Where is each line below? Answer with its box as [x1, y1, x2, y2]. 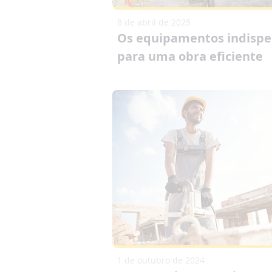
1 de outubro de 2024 [117, 254, 205, 266]
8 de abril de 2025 [117, 16, 191, 29]
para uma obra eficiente [117, 48, 263, 65]
